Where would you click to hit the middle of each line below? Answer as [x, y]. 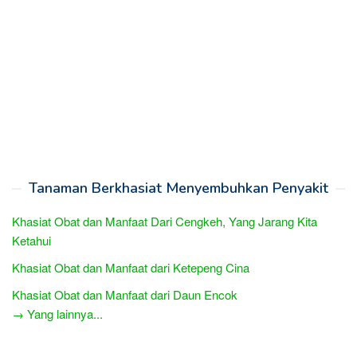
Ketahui [31, 240]
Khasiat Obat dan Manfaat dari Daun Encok [125, 294]
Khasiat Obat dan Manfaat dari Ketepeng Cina [131, 267]
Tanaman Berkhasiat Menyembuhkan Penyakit [178, 188]
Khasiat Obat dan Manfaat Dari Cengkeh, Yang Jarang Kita [165, 221]
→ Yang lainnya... [57, 313]
